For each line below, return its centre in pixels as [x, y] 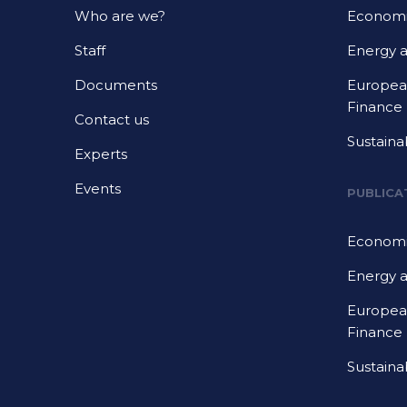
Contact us [112, 119]
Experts [101, 154]
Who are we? [120, 16]
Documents [116, 85]
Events [98, 189]
